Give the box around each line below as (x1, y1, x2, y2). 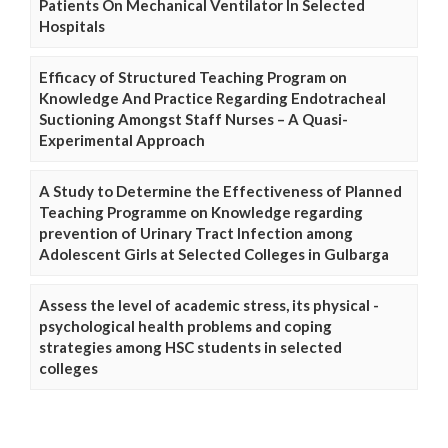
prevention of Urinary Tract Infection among (39, 224, 353, 242)
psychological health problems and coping (39, 317, 332, 335)
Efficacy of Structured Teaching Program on (39, 68, 347, 86)
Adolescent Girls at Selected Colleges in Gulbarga (39, 245, 389, 263)
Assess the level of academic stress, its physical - (39, 296, 379, 314)
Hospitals (39, 17, 105, 35)
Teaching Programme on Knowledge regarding (39, 203, 363, 221)
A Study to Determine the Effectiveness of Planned (39, 182, 402, 200)
